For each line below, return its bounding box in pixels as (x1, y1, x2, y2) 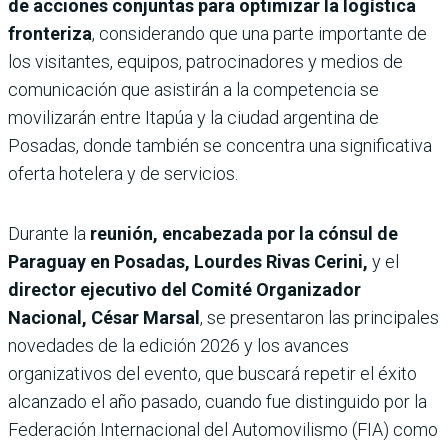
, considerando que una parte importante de (92, 22, 427, 44)
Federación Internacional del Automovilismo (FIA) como (8, 418, 438, 440)
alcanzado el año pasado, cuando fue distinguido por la (8, 390, 427, 412)
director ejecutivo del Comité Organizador (8, 278, 361, 300)
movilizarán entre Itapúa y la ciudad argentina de (8, 106, 379, 128)
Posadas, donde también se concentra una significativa (8, 134, 432, 156)
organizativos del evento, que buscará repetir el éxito (8, 362, 417, 384)
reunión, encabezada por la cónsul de (90, 222, 398, 244)
